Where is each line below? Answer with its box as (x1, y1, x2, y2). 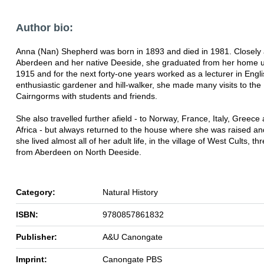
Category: (16, 187, 55, 197)
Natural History (103, 187, 158, 197)
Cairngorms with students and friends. (16, 91, 157, 101)
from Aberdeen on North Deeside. (16, 147, 141, 157)
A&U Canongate (103, 232, 163, 242)
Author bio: (16, 21, 73, 34)
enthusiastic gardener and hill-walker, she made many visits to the (16, 80, 261, 90)
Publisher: (16, 232, 57, 242)
